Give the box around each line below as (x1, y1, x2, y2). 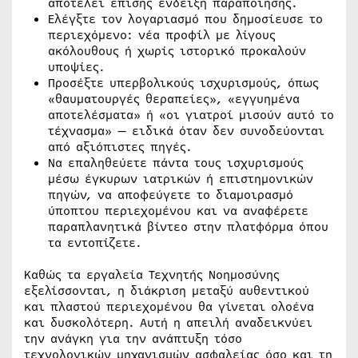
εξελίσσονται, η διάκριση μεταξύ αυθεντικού (24, 282, 309, 300)
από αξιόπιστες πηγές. (48, 138, 192, 157)
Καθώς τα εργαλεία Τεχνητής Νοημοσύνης (24, 266, 280, 284)
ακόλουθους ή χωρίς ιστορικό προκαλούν (48, 42, 306, 61)
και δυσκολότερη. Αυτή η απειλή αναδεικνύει (24, 314, 312, 332)
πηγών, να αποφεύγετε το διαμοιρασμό (48, 186, 293, 205)
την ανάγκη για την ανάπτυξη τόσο (24, 330, 242, 348)
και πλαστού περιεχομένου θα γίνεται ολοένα (24, 298, 314, 316)
